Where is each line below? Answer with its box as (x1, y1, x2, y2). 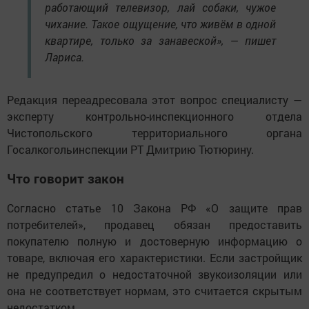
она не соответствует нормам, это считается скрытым (7, 283, 302, 299)
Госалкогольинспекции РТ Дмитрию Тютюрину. (7, 141, 254, 157)
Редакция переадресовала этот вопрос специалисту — (7, 92, 302, 107)
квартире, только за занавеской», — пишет (45, 32, 276, 48)
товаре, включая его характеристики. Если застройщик (7, 250, 302, 266)
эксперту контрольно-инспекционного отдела (7, 108, 302, 123)
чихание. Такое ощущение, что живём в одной (45, 16, 276, 31)
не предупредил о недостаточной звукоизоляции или (7, 267, 302, 282)
